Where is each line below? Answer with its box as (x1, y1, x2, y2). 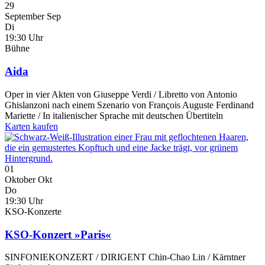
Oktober (5, 174, 35, 185)
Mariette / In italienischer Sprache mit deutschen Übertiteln (5, 110, 223, 121)
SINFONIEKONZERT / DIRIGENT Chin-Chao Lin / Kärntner (5, 252, 245, 263)
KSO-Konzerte (5, 206, 62, 216)
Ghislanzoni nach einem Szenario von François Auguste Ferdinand (5, 99, 254, 110)
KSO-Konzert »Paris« (5, 228, 111, 241)
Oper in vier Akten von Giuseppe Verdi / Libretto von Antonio (5, 89, 237, 99)
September (5, 11, 44, 22)
